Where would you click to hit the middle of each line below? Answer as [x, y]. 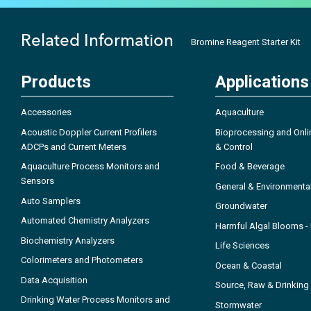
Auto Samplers [51, 201]
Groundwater [241, 206]
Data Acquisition [54, 280]
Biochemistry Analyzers [68, 240]
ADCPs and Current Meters [74, 146]
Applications [262, 82]
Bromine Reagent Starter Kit [246, 42]
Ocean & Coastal [249, 265]
